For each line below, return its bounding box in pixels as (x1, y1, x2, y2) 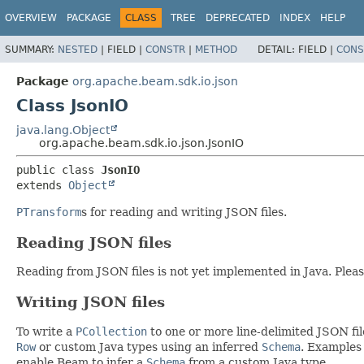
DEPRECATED (206, 12, 270, 24)
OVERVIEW (5, 12, 57, 24)
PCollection (76, 325, 147, 339)
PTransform (16, 205, 81, 219)
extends (16, 178, 68, 192)
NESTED (58, 43, 97, 55)
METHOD (195, 43, 237, 55)
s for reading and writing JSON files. (81, 205, 287, 219)
